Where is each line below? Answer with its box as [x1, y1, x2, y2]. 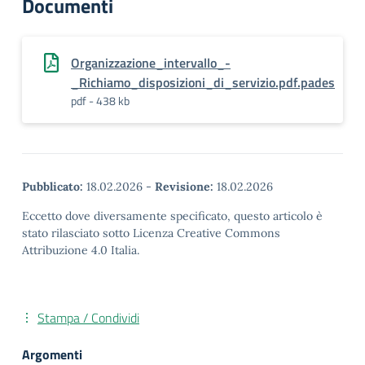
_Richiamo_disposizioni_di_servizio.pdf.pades [71, 73, 335, 92]
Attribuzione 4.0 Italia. [22, 243, 139, 257]
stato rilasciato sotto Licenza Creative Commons [22, 226, 280, 240]
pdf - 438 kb [71, 92, 130, 109]
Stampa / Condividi [37, 308, 139, 328]
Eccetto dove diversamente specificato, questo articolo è [22, 209, 323, 223]
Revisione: [155, 179, 213, 194]
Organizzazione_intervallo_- [71, 53, 231, 73]
